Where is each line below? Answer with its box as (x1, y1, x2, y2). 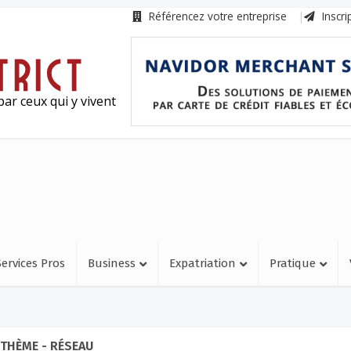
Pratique (270, 256, 316, 270)
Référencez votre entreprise (146, 9, 287, 24)
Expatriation (169, 256, 236, 270)
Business (88, 256, 136, 270)
